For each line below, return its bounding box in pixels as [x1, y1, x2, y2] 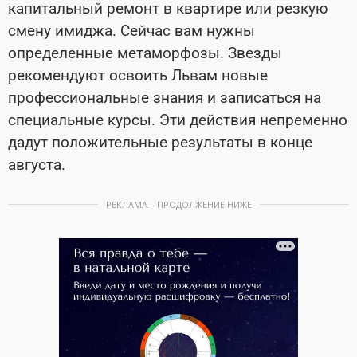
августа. [8, 155, 65, 175]
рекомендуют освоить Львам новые [8, 66, 268, 85]
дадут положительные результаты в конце [8, 133, 312, 152]
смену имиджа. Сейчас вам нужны [8, 22, 255, 41]
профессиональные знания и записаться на [8, 88, 321, 108]
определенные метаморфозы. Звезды [8, 44, 282, 63]
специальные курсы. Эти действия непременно [8, 111, 347, 130]
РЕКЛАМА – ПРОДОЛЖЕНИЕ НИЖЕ [105, 198, 252, 211]
